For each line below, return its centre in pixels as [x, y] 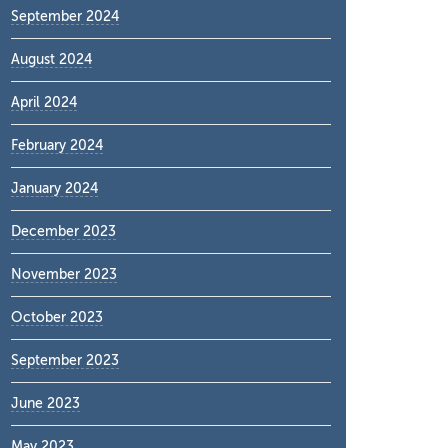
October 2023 [57, 317]
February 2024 [57, 145]
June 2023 [45, 403]
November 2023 [64, 274]
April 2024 [44, 102]
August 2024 [51, 59]
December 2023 [63, 231]
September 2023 [65, 360]
